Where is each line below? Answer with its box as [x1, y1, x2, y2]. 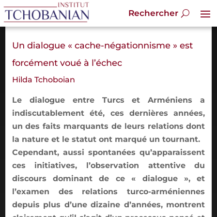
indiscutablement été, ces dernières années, [12, 108, 205, 118]
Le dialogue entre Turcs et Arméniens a [12, 95, 205, 105]
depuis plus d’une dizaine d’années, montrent [12, 200, 205, 209]
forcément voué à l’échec [12, 57, 122, 68]
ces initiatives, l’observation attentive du [12, 160, 205, 170]
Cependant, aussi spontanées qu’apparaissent [12, 147, 205, 157]
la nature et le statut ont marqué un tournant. [12, 134, 200, 144]
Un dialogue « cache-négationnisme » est [12, 40, 193, 51]
